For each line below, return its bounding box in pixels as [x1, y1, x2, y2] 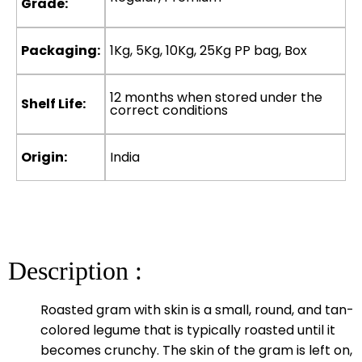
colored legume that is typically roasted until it [40, 320, 335, 339]
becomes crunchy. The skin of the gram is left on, [40, 340, 352, 360]
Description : [8, 255, 142, 285]
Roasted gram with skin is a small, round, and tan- [40, 300, 354, 319]
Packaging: [21, 40, 100, 60]
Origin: [21, 147, 67, 166]
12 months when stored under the [110, 87, 322, 107]
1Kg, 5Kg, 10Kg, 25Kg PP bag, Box [110, 40, 307, 60]
